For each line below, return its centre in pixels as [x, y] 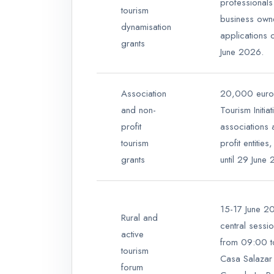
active [132, 235]
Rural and [139, 218]
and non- [139, 110]
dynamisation [146, 27]
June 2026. [242, 52]
